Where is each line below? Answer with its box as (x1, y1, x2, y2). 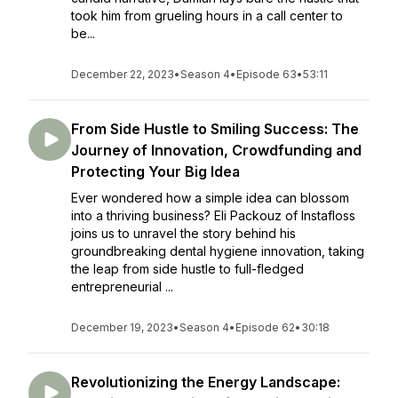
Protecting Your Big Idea (71, 163, 240, 180)
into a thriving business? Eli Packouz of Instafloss (71, 208, 355, 223)
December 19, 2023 (71, 321, 173, 334)
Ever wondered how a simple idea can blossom (71, 190, 349, 205)
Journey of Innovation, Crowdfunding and (71, 141, 362, 159)
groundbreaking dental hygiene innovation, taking (71, 243, 364, 259)
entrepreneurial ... (71, 279, 173, 294)
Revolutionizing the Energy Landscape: (71, 373, 340, 391)
